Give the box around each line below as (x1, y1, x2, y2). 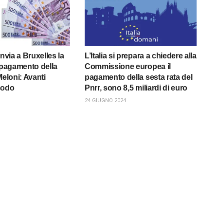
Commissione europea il (84, 62, 171, 71)
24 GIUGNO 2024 (84, 97, 126, 104)
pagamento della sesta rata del (84, 73, 193, 81)
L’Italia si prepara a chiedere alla (84, 51, 197, 60)
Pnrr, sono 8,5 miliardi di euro (84, 83, 188, 92)
